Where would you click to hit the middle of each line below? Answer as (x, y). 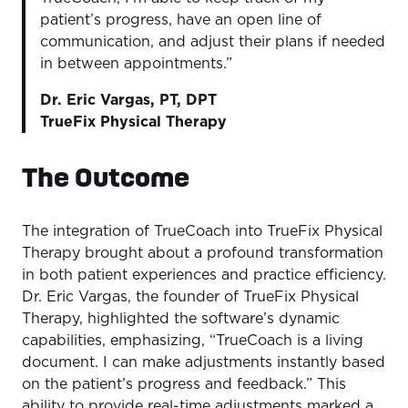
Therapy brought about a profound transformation (203, 254)
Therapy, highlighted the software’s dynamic (181, 319)
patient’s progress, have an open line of (181, 20)
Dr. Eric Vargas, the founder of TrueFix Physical (190, 297)
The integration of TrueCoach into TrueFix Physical (202, 232)
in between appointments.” (136, 64)
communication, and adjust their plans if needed (213, 42)
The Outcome (106, 177)
